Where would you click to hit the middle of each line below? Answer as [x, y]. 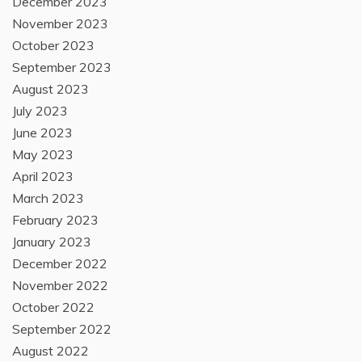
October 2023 [53, 46]
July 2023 [40, 111]
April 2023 [43, 177]
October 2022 [53, 307]
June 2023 [42, 133]
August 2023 [51, 89]
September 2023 [62, 67]
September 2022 [62, 329]
